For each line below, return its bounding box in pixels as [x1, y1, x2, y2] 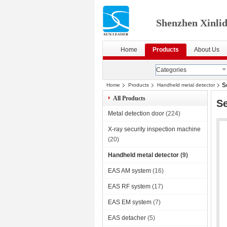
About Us [194, 46, 219, 53]
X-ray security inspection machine [108, 126, 201, 133]
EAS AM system [108, 167, 151, 174]
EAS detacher [108, 214, 146, 221]
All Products [113, 95, 145, 102]
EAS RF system [108, 183, 150, 190]
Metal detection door [108, 110, 164, 117]
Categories [156, 66, 186, 73]
